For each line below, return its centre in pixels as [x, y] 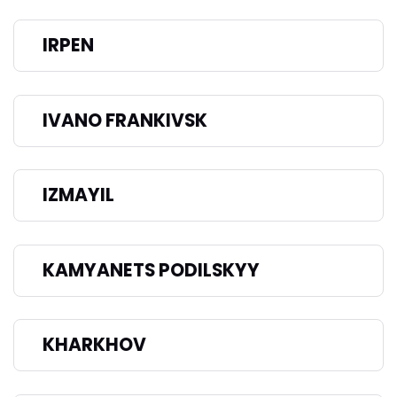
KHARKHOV [94, 345]
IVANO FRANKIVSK [125, 120]
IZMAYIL [78, 195]
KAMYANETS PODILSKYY [151, 270]
